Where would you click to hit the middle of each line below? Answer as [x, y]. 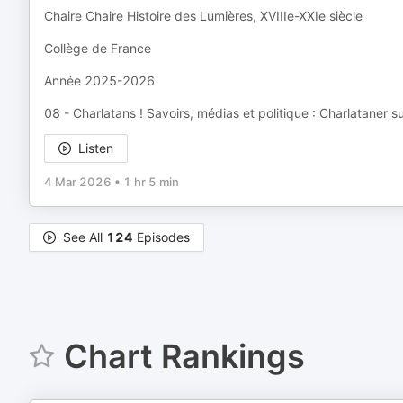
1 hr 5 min [151, 182]
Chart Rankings [184, 356]
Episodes [161, 237]
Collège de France [98, 48]
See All [85, 237]
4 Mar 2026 [78, 182]
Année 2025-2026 [99, 81]
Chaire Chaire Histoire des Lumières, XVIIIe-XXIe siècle [203, 16]
